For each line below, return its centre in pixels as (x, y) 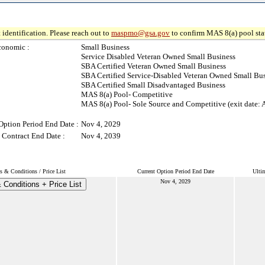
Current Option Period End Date (175, 171)
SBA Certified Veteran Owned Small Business (153, 66)
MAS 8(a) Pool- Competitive (127, 94)
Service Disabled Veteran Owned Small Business (158, 56)
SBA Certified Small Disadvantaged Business (153, 85)
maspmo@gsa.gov (140, 33)
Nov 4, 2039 (101, 136)
